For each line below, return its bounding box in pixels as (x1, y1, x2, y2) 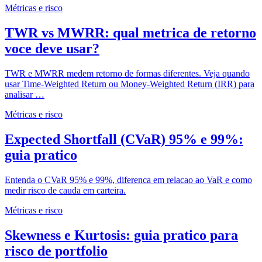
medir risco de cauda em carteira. (5, 185, 126, 195)
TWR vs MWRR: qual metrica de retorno (5, 25, 256, 41)
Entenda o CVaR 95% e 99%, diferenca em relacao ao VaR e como (5, 174, 252, 185)
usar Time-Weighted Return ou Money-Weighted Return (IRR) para (5, 78, 254, 89)
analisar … (5, 89, 44, 99)
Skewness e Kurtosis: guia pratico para (5, 227, 238, 243)
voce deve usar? (5, 41, 99, 57)
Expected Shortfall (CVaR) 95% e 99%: (5, 131, 243, 147)
